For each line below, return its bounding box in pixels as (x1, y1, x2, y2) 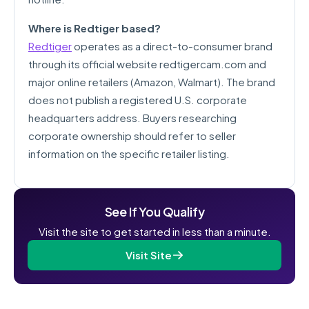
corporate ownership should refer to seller (28, 129, 236, 142)
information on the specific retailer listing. (28, 147, 230, 160)
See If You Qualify (104, 203, 205, 219)
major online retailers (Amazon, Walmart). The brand (28, 75, 275, 88)
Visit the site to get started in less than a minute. (38, 225, 271, 238)
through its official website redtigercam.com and (28, 57, 266, 70)
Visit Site (125, 248, 172, 261)
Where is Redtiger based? (28, 21, 161, 34)
